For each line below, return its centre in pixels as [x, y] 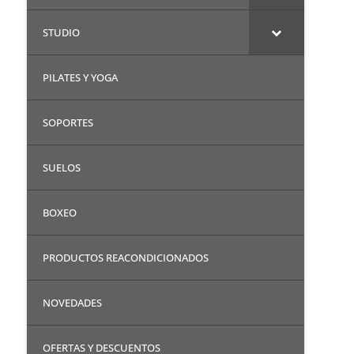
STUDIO [61, 32]
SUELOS [61, 167]
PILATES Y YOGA [80, 77]
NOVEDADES [72, 302]
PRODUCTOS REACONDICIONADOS [125, 257]
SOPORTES [68, 122]
